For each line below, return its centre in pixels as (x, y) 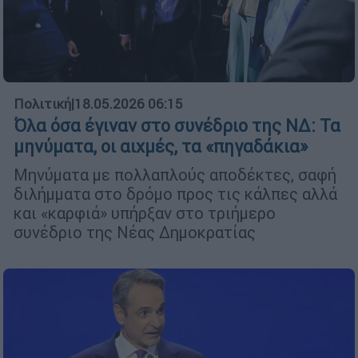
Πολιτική (42, 103)
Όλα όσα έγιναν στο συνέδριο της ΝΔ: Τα (177, 125)
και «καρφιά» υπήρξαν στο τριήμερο (145, 213)
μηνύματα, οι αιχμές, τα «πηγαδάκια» (161, 146)
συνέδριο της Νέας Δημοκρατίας (135, 232)
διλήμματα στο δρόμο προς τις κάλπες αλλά (175, 193)
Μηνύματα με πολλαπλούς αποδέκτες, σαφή (175, 174)
